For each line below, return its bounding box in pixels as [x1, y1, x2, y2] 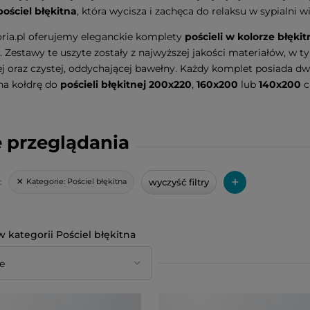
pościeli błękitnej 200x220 [60, 78, 192, 91]
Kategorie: [26, 176, 67, 187]
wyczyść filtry [149, 176, 209, 188]
